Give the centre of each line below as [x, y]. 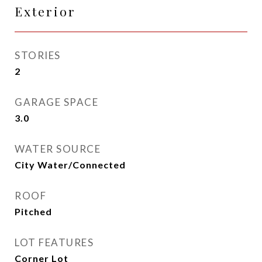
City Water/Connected [70, 165]
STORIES [38, 55]
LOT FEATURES [54, 242]
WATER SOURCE [58, 149]
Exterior [45, 11]
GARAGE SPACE [56, 102]
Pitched [33, 211]
